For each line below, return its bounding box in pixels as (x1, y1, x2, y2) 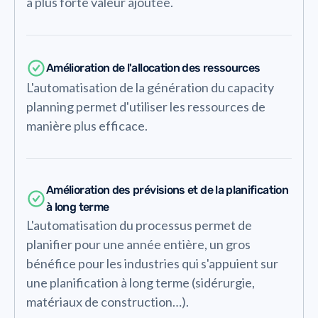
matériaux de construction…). (26, 293, 189, 309)
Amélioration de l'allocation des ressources (46, 60, 261, 75)
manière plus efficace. (26, 117, 148, 133)
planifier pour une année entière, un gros (26, 236, 251, 252)
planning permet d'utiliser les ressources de (26, 98, 265, 114)
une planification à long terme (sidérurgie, (26, 274, 255, 290)
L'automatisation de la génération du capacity (26, 79, 274, 95)
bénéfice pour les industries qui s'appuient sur (26, 255, 278, 271)
